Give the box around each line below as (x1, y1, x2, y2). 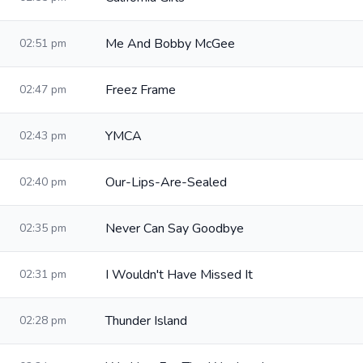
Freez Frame (105, 81, 176, 99)
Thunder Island (105, 312, 187, 330)
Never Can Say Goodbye (105, 220, 244, 237)
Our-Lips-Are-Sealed (105, 173, 227, 191)
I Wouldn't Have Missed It (105, 266, 253, 284)
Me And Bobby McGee (105, 35, 235, 53)
